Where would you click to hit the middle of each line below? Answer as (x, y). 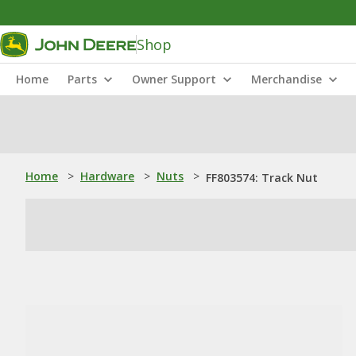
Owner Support (174, 79)
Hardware (107, 176)
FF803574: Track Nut (262, 178)
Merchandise (286, 79)
